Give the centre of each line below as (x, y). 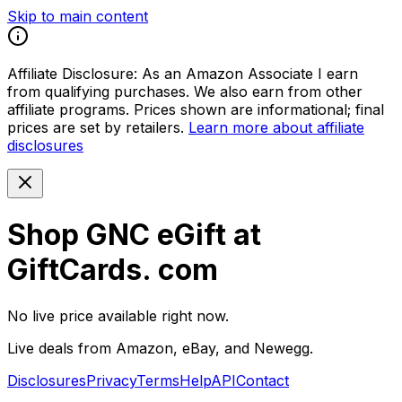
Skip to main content (78, 16)
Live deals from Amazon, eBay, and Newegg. (160, 348)
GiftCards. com (113, 270)
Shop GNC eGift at (134, 235)
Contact (262, 380)
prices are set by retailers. (96, 127)
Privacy (111, 380)
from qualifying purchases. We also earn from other (185, 92)
